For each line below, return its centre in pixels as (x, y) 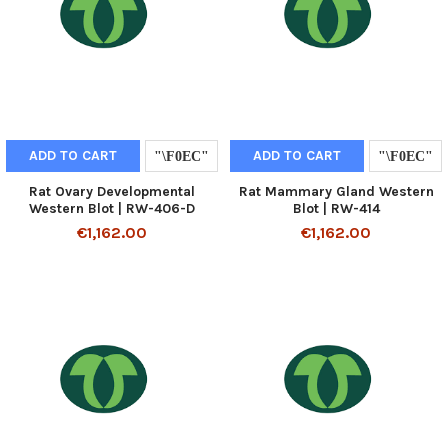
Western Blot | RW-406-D (112, 208)
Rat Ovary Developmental (112, 191)
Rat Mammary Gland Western (336, 191)
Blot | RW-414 (336, 208)
